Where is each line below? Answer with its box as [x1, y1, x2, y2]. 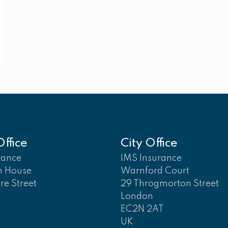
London [120, 192, 153, 202]
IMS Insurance [120, 154, 182, 163]
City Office [120, 137, 178, 150]
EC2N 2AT [120, 205, 164, 214]
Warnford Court [120, 166, 189, 176]
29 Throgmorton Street [120, 179, 219, 189]
